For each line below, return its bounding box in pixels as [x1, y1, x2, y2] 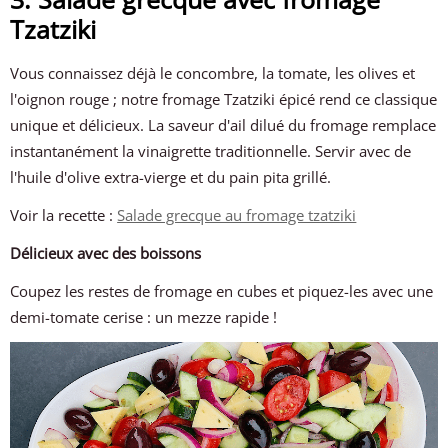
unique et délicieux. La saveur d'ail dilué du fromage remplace [10, 115, 437, 135]
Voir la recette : [10, 205, 118, 225]
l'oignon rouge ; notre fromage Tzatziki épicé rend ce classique [10, 89, 438, 109]
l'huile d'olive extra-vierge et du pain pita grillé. [10, 167, 332, 187]
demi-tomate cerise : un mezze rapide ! [10, 307, 278, 327]
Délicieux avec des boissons [10, 243, 202, 263]
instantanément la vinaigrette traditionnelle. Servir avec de [10, 141, 412, 161]
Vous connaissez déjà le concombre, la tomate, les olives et [10, 63, 416, 83]
